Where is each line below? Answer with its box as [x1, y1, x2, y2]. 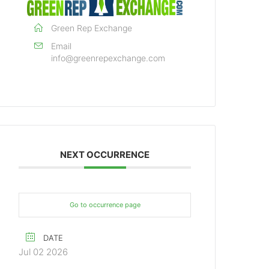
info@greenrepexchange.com [51, 53, 166, 64]
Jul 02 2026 [19, 246, 68, 258]
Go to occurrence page [69, 201, 141, 210]
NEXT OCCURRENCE [60, 149, 150, 161]
